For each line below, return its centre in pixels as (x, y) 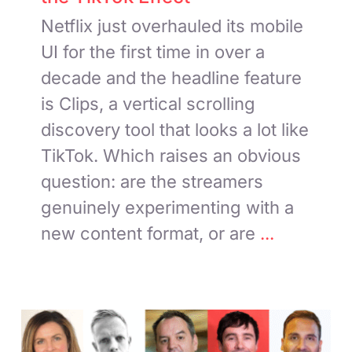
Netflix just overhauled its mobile (172, 26)
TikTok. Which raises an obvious (171, 155)
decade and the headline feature (172, 77)
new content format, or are (148, 233)
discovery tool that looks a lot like (175, 129)
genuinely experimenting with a (168, 207)
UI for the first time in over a (153, 51)
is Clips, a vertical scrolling (148, 103)
